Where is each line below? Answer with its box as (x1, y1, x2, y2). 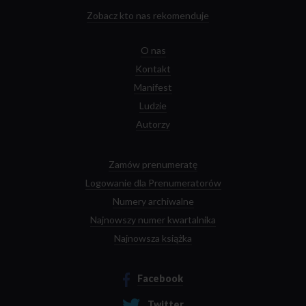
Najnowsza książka (114, 232, 192, 244)
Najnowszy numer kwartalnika (90, 213, 216, 225)
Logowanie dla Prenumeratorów (85, 176, 221, 189)
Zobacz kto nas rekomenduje (86, 9, 209, 21)
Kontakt (135, 62, 171, 74)
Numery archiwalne (112, 195, 194, 207)
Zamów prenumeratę (109, 158, 197, 170)
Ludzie (139, 99, 167, 111)
